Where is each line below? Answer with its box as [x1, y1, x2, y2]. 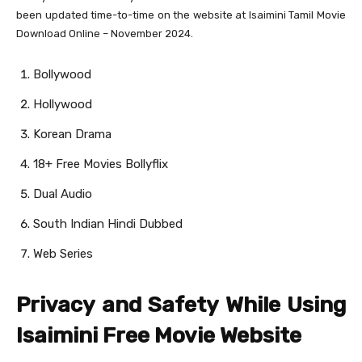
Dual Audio [33, 187, 92, 202]
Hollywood [33, 97, 92, 112]
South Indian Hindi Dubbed [33, 217, 183, 232]
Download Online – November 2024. [16, 27, 193, 40]
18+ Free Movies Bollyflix [33, 157, 168, 172]
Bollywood [33, 67, 91, 82]
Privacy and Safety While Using [16, 292, 346, 318]
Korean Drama [33, 127, 112, 142]
